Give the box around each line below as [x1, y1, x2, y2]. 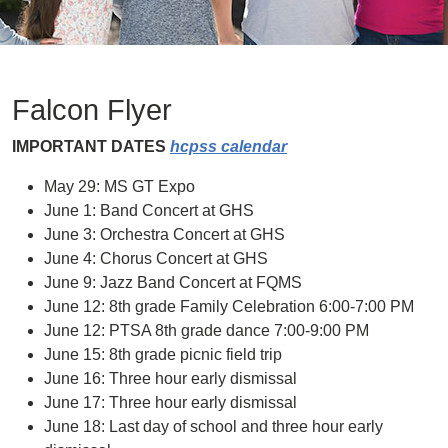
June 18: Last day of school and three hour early [44, 418, 383, 435]
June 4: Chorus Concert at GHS [44, 250, 268, 267]
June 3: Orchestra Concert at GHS [44, 226, 285, 243]
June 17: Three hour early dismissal [44, 394, 297, 411]
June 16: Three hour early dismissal [44, 370, 297, 387]
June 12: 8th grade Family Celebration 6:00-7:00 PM [44, 298, 414, 315]
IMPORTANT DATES [12, 138, 170, 155]
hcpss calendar [170, 138, 287, 155]
